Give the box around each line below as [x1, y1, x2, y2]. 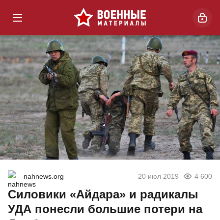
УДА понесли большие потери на [8, 202, 202, 216]
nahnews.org [24, 172, 64, 181]
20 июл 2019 [138, 172, 179, 181]
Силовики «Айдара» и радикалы [8, 188, 198, 201]
